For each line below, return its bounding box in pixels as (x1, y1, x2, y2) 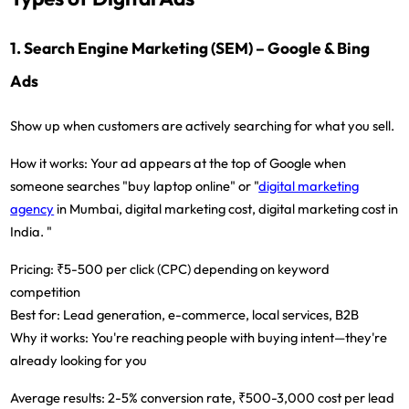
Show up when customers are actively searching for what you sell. (10, 117, 395, 135)
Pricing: (10, 260, 55, 278)
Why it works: (10, 329, 89, 347)
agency (10, 200, 55, 218)
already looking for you (10, 351, 148, 370)
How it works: (10, 154, 89, 173)
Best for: (10, 306, 61, 324)
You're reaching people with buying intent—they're (89, 329, 388, 347)
